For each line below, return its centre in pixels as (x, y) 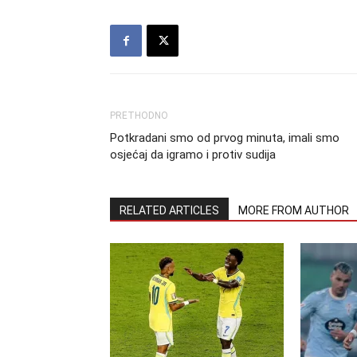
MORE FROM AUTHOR (294, 210)
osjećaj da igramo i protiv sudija (193, 155)
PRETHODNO (139, 116)
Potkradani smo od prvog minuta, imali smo (225, 138)
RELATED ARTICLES (169, 210)
